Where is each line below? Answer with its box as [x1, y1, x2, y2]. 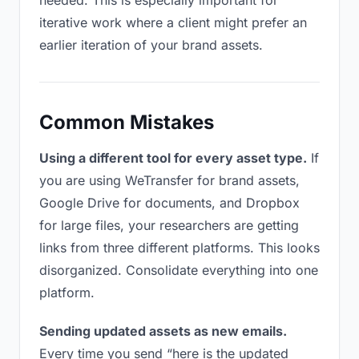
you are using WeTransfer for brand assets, [39, 172, 300, 188]
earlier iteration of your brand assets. [39, 37, 263, 53]
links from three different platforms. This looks [39, 240, 320, 256]
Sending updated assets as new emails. [39, 323, 287, 339]
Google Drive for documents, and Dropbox [39, 195, 300, 211]
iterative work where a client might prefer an [39, 14, 307, 30]
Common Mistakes [39, 111, 214, 134]
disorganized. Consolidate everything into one [39, 262, 318, 278]
